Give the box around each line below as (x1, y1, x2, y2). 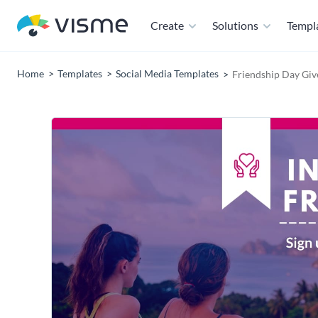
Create (150, 18, 184, 32)
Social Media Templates (116, 67, 219, 79)
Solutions (212, 18, 258, 32)
